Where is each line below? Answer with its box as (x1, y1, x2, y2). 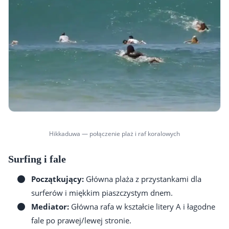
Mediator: (31, 201, 69, 212)
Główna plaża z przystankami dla (84, 173, 201, 184)
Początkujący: (31, 173, 84, 184)
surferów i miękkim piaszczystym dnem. (31, 187, 173, 198)
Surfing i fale (8, 153, 66, 165)
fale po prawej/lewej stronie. (31, 215, 131, 225)
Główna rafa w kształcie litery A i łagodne (69, 201, 215, 212)
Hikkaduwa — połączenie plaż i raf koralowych (49, 129, 180, 138)
